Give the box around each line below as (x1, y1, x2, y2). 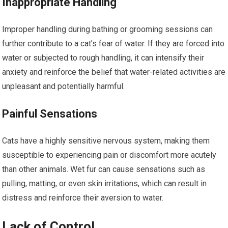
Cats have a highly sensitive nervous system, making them (2, 135, 210, 146)
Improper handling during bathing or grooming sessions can (2, 24, 213, 34)
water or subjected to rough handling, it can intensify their (2, 52, 205, 63)
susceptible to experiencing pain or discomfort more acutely (2, 150, 217, 160)
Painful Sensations (2, 107, 98, 120)
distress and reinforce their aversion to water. (2, 192, 164, 203)
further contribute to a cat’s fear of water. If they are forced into (2, 38, 225, 48)
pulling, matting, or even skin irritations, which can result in (2, 178, 207, 188)
